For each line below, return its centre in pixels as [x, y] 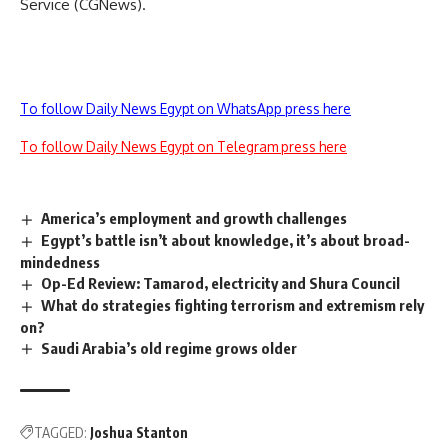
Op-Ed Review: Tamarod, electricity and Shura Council [221, 282]
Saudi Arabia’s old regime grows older [169, 347]
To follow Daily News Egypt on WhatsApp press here [185, 108]
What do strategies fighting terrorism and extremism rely [233, 304]
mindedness [60, 261]
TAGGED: [60, 433]
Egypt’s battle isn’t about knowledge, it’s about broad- [226, 239]
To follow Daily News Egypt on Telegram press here [183, 146]
